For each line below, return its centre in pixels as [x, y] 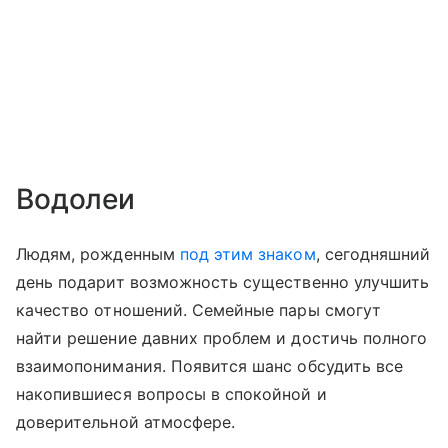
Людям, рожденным [98, 254]
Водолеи [76, 199]
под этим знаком [247, 254]
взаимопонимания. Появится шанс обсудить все [210, 366]
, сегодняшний [373, 254]
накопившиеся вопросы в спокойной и [171, 394]
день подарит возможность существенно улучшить [223, 282]
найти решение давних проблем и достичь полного [222, 338]
